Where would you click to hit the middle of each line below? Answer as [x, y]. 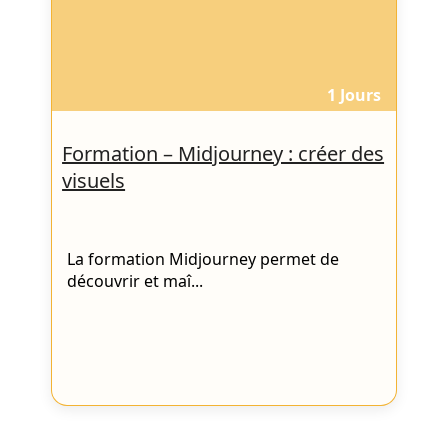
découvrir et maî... [135, 281]
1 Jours [353, 95]
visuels [94, 180]
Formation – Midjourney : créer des [223, 153]
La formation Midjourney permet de [203, 259]
